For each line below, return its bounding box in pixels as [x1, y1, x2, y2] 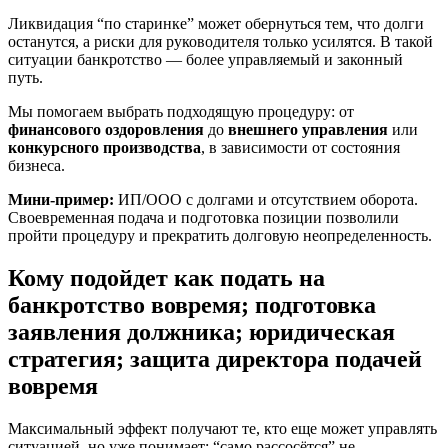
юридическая [249, 318, 395, 345]
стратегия [8, 345, 116, 372]
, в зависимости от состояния [201, 138, 400, 156]
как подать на [174, 264, 325, 291]
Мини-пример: [8, 190, 114, 208]
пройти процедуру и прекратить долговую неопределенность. [8, 226, 432, 244]
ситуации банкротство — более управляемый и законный [8, 50, 403, 68]
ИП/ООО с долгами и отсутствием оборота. [114, 190, 418, 208]
